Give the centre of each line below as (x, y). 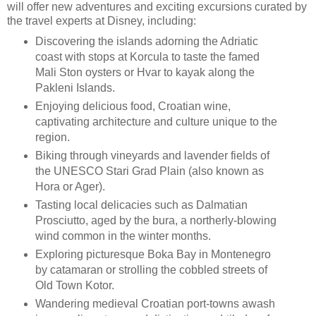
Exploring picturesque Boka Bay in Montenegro (153, 255)
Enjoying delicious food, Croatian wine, (133, 107)
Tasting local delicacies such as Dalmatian (141, 205)
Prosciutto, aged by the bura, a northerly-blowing (156, 221)
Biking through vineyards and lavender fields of (152, 156)
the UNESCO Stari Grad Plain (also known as (149, 171)
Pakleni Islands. (75, 88)
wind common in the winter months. (123, 236)
